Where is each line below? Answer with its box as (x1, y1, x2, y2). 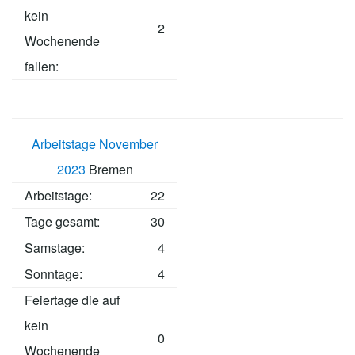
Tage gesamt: (25, 212, 100, 231)
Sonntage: (25, 265, 82, 284)
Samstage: (25, 239, 85, 258)
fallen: (25, 57, 59, 76)
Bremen (85, 160, 133, 179)
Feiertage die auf (25, 291, 120, 310)
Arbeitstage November (32, 135, 158, 154)
